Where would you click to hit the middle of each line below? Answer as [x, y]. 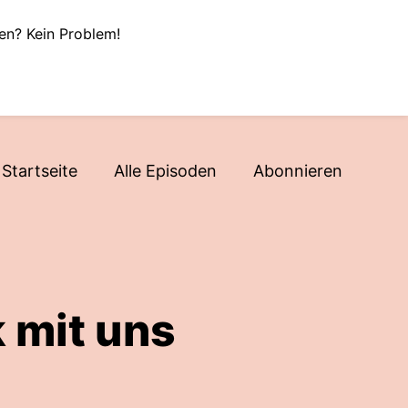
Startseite [40, 170]
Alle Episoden [165, 170]
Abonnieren [298, 170]
